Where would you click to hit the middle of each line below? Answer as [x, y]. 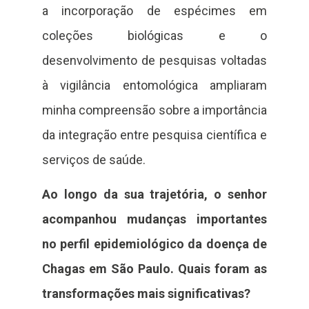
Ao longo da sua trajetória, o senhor [154, 195]
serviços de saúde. [93, 159]
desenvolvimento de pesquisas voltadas [154, 60]
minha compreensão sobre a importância [154, 110]
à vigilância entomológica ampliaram [154, 85]
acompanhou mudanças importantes [154, 219]
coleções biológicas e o [154, 35]
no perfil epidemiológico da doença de [154, 244]
